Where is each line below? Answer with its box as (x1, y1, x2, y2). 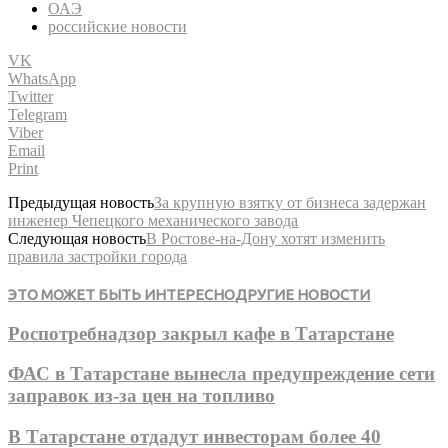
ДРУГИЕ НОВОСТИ (235, 285, 370, 303)
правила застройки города (8, 247, 187, 265)
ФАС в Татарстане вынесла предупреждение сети (8, 363, 435, 385)
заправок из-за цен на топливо (8, 385, 275, 407)
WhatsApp (8, 69, 76, 87)
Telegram (8, 105, 67, 123)
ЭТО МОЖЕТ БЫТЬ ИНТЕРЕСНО (8, 285, 235, 303)
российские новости (48, 17, 187, 35)
